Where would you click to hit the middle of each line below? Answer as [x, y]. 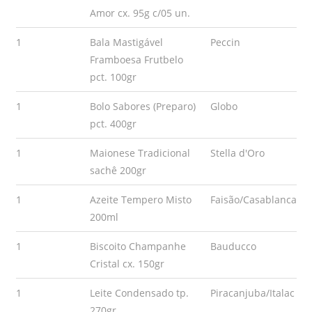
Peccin [225, 42]
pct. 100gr [113, 77]
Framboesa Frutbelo [136, 60]
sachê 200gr [118, 170]
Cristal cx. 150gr [127, 264]
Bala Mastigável [126, 42]
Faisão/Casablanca [253, 200]
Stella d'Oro [237, 153]
